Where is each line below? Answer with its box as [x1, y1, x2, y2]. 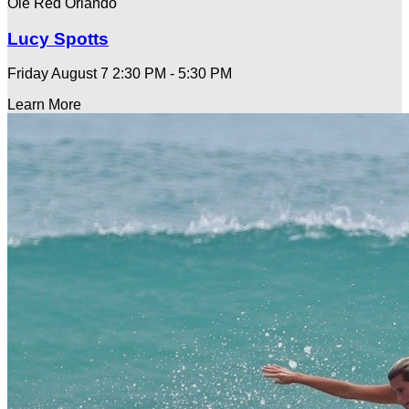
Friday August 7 [7, 66, 109, 82]
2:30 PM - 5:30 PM [109, 66, 232, 82]
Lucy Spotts [7, 28, 109, 48]
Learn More [7, 97, 81, 113]
